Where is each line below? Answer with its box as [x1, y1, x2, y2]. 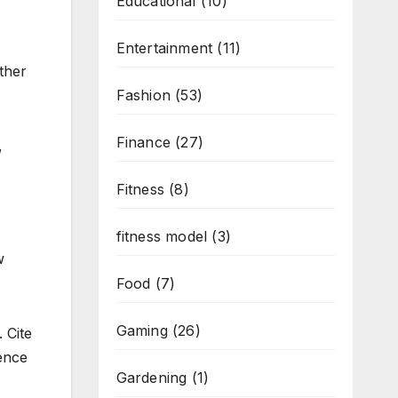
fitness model [115, 227, 208, 245]
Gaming [115, 322, 168, 339]
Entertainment [115, 39, 213, 57]
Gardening [115, 369, 187, 386]
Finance [115, 133, 171, 151]
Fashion [115, 86, 171, 104]
